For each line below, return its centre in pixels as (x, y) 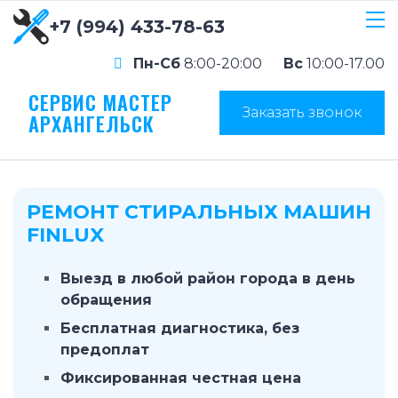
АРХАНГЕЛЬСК (92, 123)
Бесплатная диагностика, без (180, 328)
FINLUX (65, 235)
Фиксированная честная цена (181, 378)
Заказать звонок (302, 112)
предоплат (105, 350)
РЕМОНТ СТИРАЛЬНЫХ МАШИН (199, 212)
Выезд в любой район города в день (208, 279)
